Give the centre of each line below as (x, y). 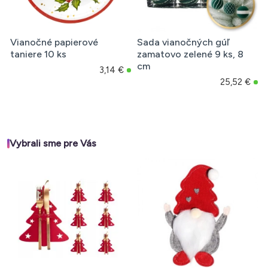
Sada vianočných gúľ (183, 42)
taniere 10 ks (38, 54)
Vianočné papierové (54, 42)
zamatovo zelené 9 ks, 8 (190, 54)
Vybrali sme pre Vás (53, 144)
